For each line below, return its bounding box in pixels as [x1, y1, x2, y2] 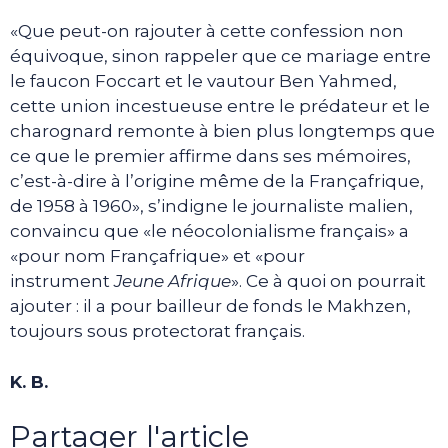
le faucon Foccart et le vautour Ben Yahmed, [10, 71, 397, 92]
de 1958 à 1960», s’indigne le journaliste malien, [10, 196, 413, 217]
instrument [10, 271, 114, 292]
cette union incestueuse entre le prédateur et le [10, 96, 430, 117]
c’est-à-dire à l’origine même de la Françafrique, [10, 171, 424, 192]
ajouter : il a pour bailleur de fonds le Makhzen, [10, 296, 411, 317]
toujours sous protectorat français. [10, 321, 305, 342]
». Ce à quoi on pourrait [231, 271, 426, 292]
